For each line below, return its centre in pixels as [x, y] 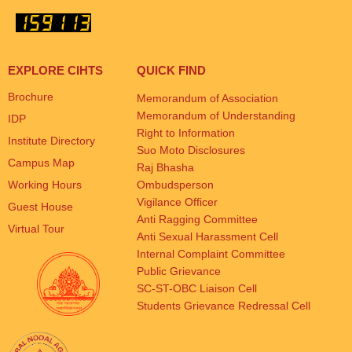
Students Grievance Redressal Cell [224, 306]
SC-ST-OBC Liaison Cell [197, 289]
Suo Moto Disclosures [191, 150]
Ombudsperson [176, 185]
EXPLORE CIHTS [55, 71]
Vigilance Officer [178, 202]
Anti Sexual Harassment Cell [208, 237]
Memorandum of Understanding [216, 116]
